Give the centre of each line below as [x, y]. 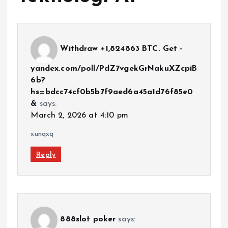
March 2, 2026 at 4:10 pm [79, 116]
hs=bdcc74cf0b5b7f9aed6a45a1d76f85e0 [112, 92]
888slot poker [88, 220]
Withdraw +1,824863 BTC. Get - [121, 49]
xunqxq [42, 134]
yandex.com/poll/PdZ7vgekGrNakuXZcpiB [114, 69]
